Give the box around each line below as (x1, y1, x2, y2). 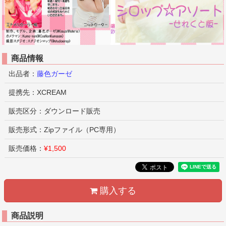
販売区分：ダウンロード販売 (9, 106, 100, 115)
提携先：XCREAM (9, 88, 67, 96)
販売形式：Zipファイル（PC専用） (9, 125, 120, 134)
